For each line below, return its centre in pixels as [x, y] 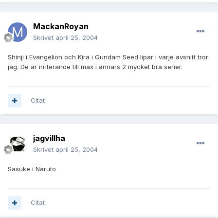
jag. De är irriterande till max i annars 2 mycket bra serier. [95, 67]
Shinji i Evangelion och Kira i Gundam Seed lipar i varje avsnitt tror [108, 57]
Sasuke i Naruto [32, 169]
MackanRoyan [61, 27]
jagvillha [49, 138]
